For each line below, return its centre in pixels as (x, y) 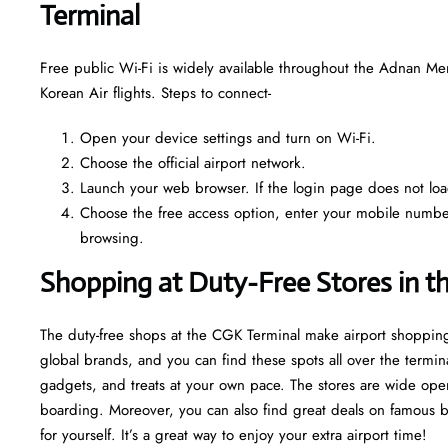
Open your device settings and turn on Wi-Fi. (228, 137)
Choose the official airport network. (193, 162)
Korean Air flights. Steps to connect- (158, 92)
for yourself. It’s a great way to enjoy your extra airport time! (233, 434)
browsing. (112, 237)
